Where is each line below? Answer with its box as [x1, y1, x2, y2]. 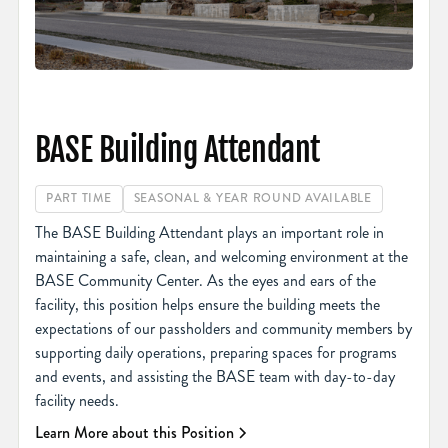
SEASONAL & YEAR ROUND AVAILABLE [133, 189, 372, 207]
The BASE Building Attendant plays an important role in [34, 220, 384, 244]
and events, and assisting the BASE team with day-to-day [34, 364, 395, 388]
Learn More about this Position [34, 420, 234, 444]
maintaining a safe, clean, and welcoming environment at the [34, 244, 408, 268]
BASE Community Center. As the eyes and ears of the [34, 268, 376, 292]
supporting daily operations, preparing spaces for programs [34, 340, 397, 364]
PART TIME [45, 189, 112, 207]
